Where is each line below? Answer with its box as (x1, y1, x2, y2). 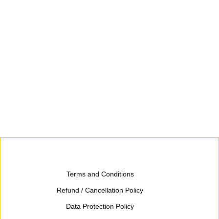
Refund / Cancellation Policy (57, 186, 143, 194)
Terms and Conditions (66, 170, 134, 178)
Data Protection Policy (66, 202, 134, 210)
